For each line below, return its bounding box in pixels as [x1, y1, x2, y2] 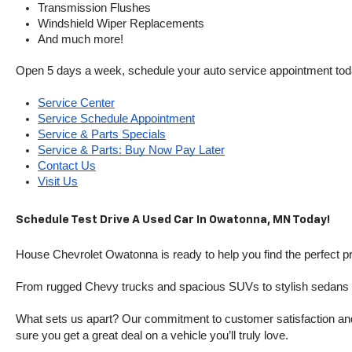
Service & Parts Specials [38, 128, 166, 141]
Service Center [38, 97, 115, 109]
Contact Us [38, 159, 96, 172]
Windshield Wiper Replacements [38, 17, 204, 30]
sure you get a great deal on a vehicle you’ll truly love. [16, 329, 288, 342]
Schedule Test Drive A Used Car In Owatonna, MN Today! [16, 214, 330, 225]
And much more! [38, 33, 123, 46]
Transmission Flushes [38, 2, 151, 14]
